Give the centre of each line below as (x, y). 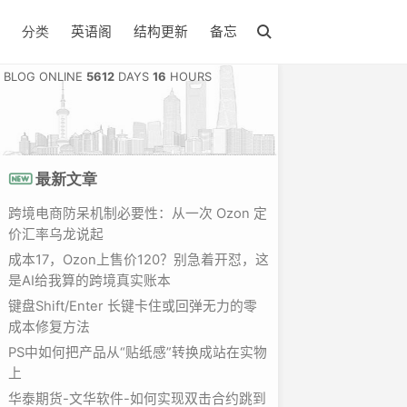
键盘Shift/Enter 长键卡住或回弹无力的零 (132, 306)
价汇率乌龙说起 (55, 234)
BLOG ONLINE (45, 76)
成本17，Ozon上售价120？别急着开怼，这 (138, 259)
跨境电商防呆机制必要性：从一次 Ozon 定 (137, 213)
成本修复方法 (49, 327)
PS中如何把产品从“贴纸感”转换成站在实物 (137, 352)
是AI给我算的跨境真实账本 (89, 280)
